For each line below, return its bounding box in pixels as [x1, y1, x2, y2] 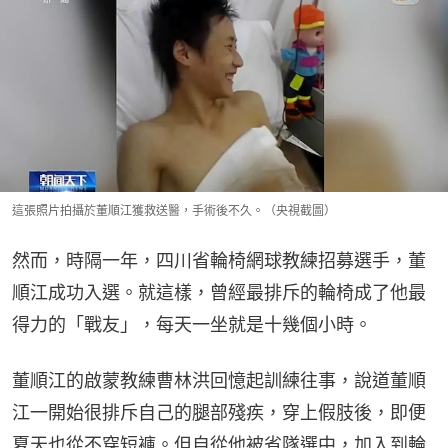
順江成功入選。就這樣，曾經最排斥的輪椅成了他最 [12, 281, 426, 303]
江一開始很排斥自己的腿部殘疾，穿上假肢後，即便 [12, 401, 426, 423]
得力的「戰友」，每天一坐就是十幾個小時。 [12, 313, 372, 335]
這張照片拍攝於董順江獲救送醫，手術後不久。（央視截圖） [12, 202, 336, 218]
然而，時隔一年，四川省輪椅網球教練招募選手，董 [12, 249, 426, 271]
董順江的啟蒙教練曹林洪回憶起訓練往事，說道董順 [12, 369, 426, 391]
